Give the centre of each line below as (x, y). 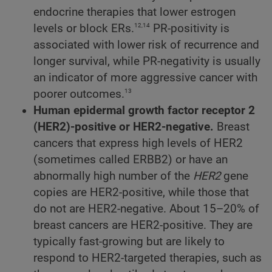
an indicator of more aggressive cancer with (145, 78)
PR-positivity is (190, 29)
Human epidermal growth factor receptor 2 (144, 111)
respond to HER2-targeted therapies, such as (148, 258)
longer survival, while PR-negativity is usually (147, 62)
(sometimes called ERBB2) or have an (131, 160)
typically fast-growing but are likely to (129, 242)
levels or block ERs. (84, 29)
